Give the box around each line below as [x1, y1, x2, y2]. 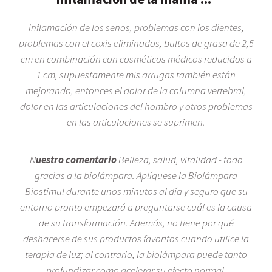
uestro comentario [35, 152, 117, 166]
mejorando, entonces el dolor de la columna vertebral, [25, 83, 246, 97]
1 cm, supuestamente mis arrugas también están [36, 67, 236, 81]
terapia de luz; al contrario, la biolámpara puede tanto [25, 247, 247, 261]
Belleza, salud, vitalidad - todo [116, 152, 243, 166]
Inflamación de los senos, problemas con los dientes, [28, 20, 244, 34]
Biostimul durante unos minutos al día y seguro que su [24, 184, 248, 198]
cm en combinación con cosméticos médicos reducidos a [20, 52, 252, 66]
